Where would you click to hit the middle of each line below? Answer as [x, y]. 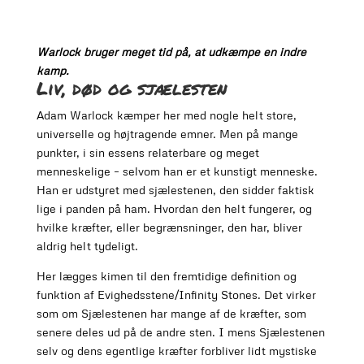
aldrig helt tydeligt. [87, 246]
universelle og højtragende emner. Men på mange [167, 134]
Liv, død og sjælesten [131, 89]
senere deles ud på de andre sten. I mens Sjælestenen [180, 332]
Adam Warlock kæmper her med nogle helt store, [166, 115]
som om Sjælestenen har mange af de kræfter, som [171, 314]
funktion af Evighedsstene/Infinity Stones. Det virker [176, 295]
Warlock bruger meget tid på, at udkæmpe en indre [171, 52]
